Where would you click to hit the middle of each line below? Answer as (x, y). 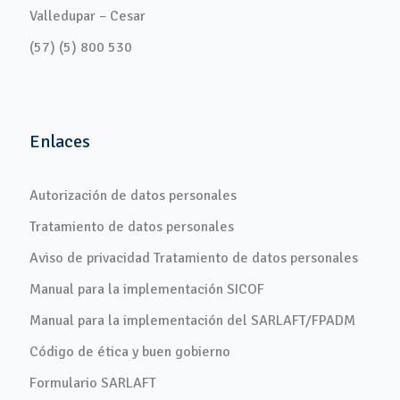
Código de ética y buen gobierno (130, 351)
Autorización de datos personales (133, 195)
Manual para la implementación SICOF (147, 289)
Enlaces (60, 141)
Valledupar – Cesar (87, 16)
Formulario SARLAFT (93, 383)
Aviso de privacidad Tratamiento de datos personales (194, 258)
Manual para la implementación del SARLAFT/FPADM (192, 320)
